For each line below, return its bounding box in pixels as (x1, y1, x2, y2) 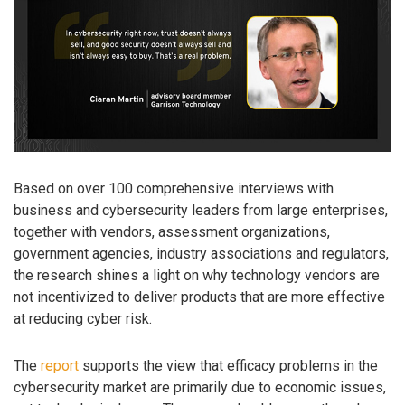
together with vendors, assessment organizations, (14, 222, 330, 240)
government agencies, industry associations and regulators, (14, 244, 389, 262)
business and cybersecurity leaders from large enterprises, (14, 201, 388, 219)
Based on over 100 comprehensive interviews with (14, 179, 334, 197)
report (41, 357, 79, 375)
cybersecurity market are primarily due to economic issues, (14, 379, 386, 397)
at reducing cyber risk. (14, 309, 152, 327)
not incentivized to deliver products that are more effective (14, 287, 385, 306)
